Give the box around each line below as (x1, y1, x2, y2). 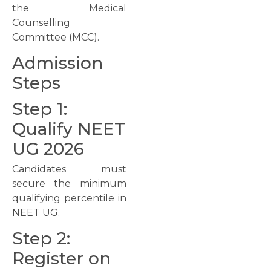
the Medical (12, 2, 126, 14)
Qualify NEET (12, 118, 125, 139)
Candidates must (12, 163, 126, 175)
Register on (12, 248, 111, 269)
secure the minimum (12, 177, 126, 189)
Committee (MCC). (12, 31, 99, 43)
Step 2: (12, 228, 70, 249)
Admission (12, 52, 103, 73)
